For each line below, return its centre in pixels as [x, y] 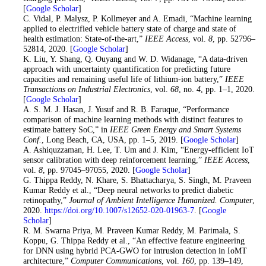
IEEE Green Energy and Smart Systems [175, 130]
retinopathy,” [46, 200]
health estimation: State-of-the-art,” [84, 39]
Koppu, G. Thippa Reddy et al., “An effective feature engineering [134, 241]
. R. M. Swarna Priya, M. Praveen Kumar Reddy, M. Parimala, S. [129, 231]
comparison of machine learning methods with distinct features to [133, 120]
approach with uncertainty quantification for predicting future [126, 69]
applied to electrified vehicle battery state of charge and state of [129, 29]
